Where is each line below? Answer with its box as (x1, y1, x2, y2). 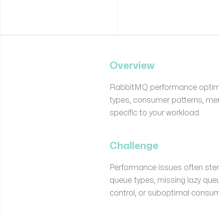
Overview (109, 61, 154, 70)
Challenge (109, 141, 158, 151)
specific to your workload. (109, 109, 200, 117)
